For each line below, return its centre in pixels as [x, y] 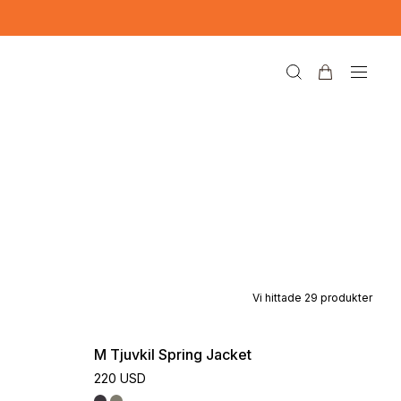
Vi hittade [277, 298]
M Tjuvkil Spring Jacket [173, 354]
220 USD [120, 378]
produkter [346, 298]
